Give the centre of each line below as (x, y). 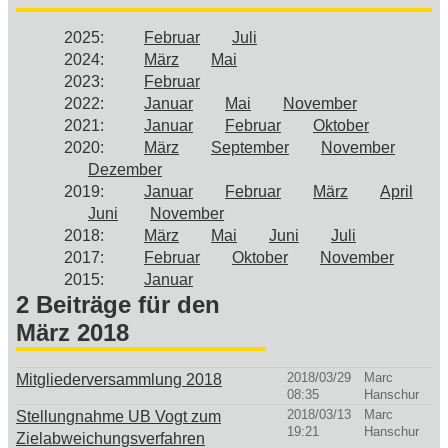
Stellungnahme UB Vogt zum (118, 416)
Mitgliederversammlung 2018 (119, 379)
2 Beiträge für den (118, 304)
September (250, 147)
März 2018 (72, 332)
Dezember (125, 169)
